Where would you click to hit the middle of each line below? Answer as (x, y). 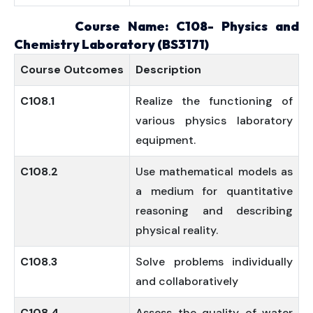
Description (168, 70)
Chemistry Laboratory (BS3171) (111, 44)
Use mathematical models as (214, 172)
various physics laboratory (214, 121)
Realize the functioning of (214, 101)
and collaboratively (187, 281)
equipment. (166, 140)
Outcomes (94, 70)
